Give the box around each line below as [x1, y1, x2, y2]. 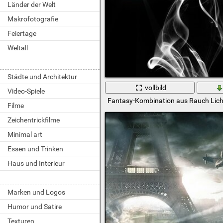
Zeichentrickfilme [7, 116, 60, 124]
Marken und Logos [7, 188, 65, 196]
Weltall [7, 44, 28, 52]
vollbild [145, 83, 167, 92]
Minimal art [7, 130, 42, 138]
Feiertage [7, 29, 36, 37]
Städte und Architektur [7, 73, 77, 81]
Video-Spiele [7, 87, 45, 95]
